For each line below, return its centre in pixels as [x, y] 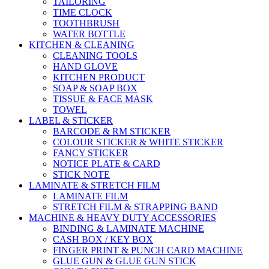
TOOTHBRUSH [86, 23]
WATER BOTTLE [89, 34]
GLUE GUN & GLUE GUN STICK [125, 261]
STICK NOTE [81, 175]
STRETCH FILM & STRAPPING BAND [135, 207]
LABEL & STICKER [71, 121]
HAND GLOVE [85, 67]
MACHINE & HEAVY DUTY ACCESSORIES [122, 218]
